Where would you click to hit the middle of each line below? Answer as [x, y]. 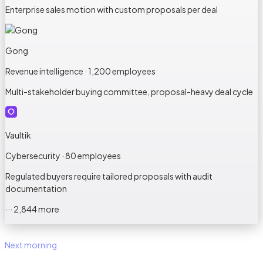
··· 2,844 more [32, 209]
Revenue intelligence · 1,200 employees [80, 71]
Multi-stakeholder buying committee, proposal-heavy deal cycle [129, 91]
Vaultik [18, 135]
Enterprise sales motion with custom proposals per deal [112, 9]
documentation [36, 188]
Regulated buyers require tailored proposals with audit [109, 176]
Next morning [31, 245]
